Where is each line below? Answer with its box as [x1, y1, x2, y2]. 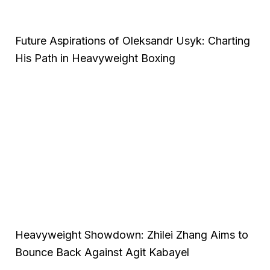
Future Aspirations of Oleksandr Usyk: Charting [15, 34, 250, 47]
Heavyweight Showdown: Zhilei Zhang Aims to [15, 228, 248, 241]
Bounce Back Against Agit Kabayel [15, 245, 189, 259]
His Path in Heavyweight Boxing [15, 51, 175, 64]
